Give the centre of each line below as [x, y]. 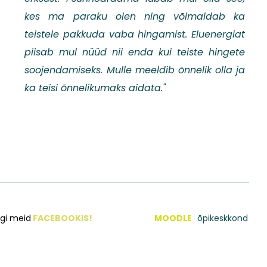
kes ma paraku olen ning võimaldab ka [135, 16]
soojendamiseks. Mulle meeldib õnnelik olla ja [135, 70]
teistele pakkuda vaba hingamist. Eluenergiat [135, 34]
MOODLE [174, 218]
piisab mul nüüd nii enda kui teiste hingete [135, 52]
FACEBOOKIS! [62, 218]
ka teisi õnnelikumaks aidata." [95, 88]
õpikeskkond [223, 218]
